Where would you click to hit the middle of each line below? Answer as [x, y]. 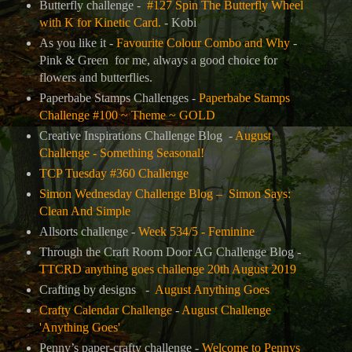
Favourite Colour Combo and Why [203, 43]
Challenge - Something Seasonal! [121, 153]
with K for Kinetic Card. [100, 23]
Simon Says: [259, 194]
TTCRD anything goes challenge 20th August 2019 [167, 269]
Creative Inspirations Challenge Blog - [137, 136]
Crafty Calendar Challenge [105, 310]
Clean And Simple [84, 211]
